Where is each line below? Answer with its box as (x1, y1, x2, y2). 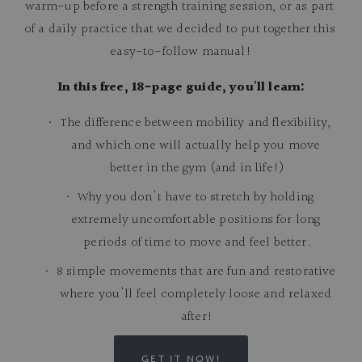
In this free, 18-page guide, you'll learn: (57, 77, 305, 98)
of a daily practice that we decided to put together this (24, 19, 335, 40)
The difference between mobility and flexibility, (60, 112, 331, 133)
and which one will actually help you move (70, 135, 321, 156)
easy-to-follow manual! (110, 41, 252, 62)
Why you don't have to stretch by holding (77, 187, 314, 208)
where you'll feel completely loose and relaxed (59, 284, 332, 305)
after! (181, 306, 213, 327)
